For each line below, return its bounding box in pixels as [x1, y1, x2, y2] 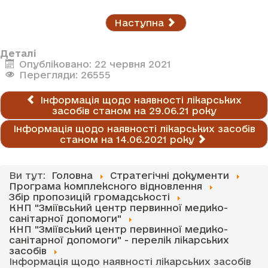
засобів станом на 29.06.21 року [51, 105, 217, 116]
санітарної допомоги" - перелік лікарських [9, 234, 229, 245]
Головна [51, 169, 93, 181]
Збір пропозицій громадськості [9, 191, 170, 202]
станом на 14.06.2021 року [60, 133, 195, 145]
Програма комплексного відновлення [9, 180, 202, 191]
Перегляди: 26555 [19, 69, 111, 80]
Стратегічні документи [110, 169, 229, 181]
